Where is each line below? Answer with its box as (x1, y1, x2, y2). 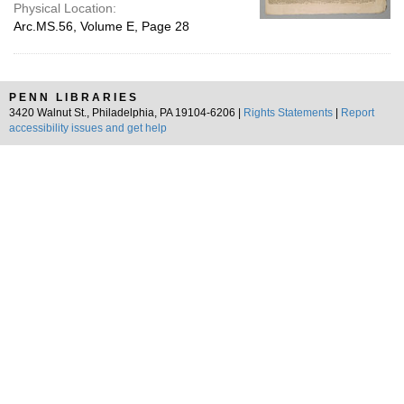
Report (341, 106, 374, 119)
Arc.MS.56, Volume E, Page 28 (14, 19, 189, 33)
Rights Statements (243, 106, 333, 119)
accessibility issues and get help (9, 122, 167, 134)
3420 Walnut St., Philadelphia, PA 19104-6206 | (9, 106, 243, 119)
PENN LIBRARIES (9, 91, 139, 104)
